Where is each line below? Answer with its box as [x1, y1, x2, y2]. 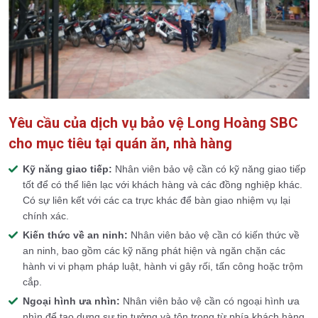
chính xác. [23, 210, 69, 222]
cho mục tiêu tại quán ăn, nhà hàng [9, 135, 232, 153]
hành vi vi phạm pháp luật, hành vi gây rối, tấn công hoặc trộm [23, 261, 303, 273]
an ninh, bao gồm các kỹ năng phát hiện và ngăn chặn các [23, 245, 285, 257]
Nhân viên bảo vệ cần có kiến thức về [128, 229, 300, 241]
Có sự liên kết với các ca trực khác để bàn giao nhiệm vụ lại [23, 194, 290, 207]
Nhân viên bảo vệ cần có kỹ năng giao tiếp [112, 163, 306, 175]
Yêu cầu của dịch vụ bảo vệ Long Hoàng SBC [9, 114, 298, 132]
